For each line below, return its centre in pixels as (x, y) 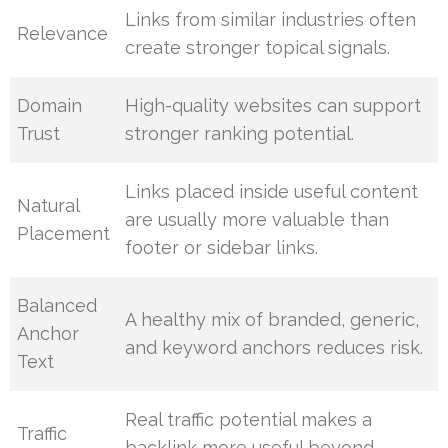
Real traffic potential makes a (249, 419)
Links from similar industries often (271, 19)
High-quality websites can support (273, 105)
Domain (50, 105)
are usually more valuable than (257, 219)
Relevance (63, 33)
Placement (64, 233)
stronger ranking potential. (240, 133)
